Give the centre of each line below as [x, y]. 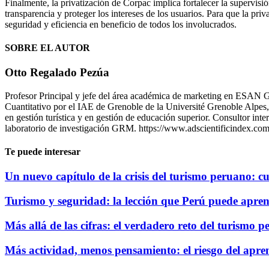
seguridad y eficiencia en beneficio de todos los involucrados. [121, 24]
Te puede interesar [43, 152]
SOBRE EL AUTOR [47, 47]
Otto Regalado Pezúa [57, 73]
